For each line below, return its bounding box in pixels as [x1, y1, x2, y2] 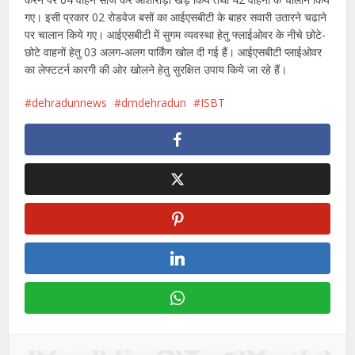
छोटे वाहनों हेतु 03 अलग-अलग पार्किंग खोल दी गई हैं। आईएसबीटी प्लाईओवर [25, 44, 323, 60]
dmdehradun [121, 95, 187, 111]
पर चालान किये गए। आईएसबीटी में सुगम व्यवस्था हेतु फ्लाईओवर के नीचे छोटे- [25, 27, 326, 43]
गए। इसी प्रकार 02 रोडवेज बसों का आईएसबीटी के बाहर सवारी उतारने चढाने [25, 10, 327, 25]
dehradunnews [32, 95, 108, 111]
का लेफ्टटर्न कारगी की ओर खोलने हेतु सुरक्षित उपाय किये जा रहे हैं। [25, 62, 288, 78]
